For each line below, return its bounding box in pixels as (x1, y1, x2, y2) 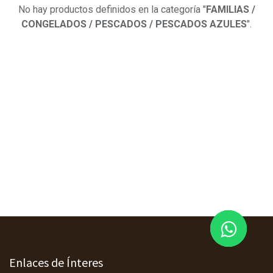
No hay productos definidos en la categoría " (18, 4, 206, 16)
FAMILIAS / (205, 4, 255, 16)
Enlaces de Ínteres (9, 255, 103, 271)
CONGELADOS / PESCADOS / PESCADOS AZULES (21, 18, 247, 30)
